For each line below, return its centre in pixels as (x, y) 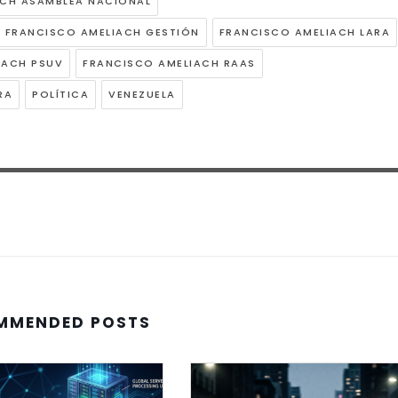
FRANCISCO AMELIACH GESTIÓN (102, 32)
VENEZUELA (142, 95)
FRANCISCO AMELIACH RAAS (169, 64)
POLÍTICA (60, 95)
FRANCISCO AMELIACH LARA (304, 32)
